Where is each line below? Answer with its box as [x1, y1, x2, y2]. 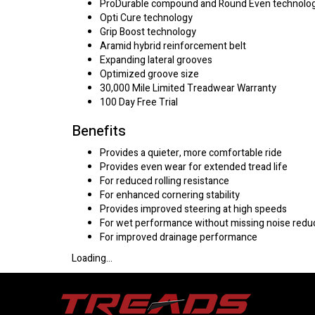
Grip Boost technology [100, 25, 196, 39]
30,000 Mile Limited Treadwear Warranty [100, 81, 276, 96]
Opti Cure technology [100, 11, 193, 25]
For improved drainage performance [100, 230, 257, 245]
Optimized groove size [100, 67, 199, 82]
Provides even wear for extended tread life [100, 160, 288, 174]
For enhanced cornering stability [100, 188, 240, 202]
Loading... [72, 251, 112, 266]
